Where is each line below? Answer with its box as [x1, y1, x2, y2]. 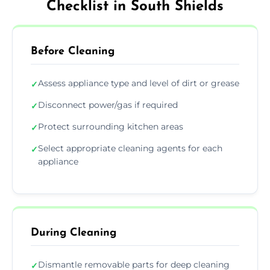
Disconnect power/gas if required [38, 99, 178, 110]
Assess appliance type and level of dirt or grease [38, 77, 239, 89]
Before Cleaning [31, 45, 115, 57]
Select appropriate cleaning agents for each [38, 142, 222, 154]
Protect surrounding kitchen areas [38, 121, 183, 132]
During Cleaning [31, 227, 116, 239]
